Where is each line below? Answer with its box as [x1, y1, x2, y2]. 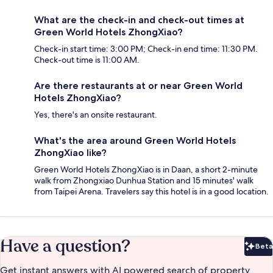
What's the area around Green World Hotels [34, 135, 236, 147]
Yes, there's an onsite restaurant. [34, 109, 157, 121]
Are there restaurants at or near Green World [34, 80, 243, 92]
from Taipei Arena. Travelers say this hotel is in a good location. [34, 186, 269, 197]
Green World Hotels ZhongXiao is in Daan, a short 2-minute [34, 164, 258, 175]
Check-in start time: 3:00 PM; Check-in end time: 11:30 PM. [34, 43, 258, 55]
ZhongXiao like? [34, 147, 107, 159]
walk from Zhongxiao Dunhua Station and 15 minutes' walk [34, 175, 253, 186]
